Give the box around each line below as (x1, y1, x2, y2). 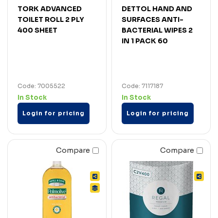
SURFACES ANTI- (122, 15, 183, 24)
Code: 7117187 (122, 82, 163, 90)
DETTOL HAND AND (122, 4, 192, 13)
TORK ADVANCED (18, 4, 82, 13)
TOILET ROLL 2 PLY (18, 15, 84, 24)
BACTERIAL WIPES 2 (122, 25, 193, 35)
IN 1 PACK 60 (122, 36, 168, 45)
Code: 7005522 (18, 82, 65, 90)
